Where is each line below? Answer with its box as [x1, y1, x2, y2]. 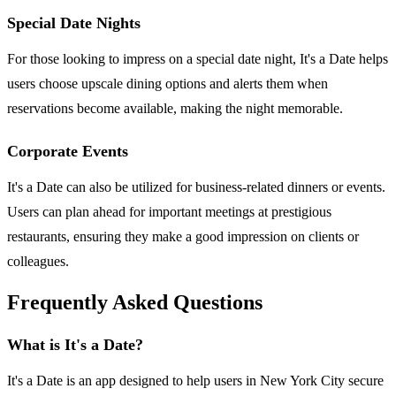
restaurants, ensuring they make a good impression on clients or [7, 228, 359, 244]
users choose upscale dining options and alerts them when [7, 75, 328, 91]
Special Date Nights [7, 13, 141, 32]
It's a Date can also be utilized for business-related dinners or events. [7, 179, 385, 194]
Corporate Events [7, 141, 128, 160]
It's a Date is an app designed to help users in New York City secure [7, 373, 384, 389]
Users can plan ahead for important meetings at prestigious [7, 203, 331, 219]
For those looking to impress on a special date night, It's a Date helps [7, 50, 388, 66]
